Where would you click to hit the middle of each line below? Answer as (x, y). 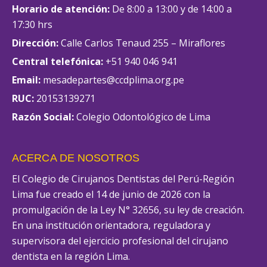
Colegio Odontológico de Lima (142, 117)
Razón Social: (43, 117)
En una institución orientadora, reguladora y (111, 226)
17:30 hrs (32, 25)
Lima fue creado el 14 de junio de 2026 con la (111, 195)
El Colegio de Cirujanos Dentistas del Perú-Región (123, 179)
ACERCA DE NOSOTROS (76, 158)
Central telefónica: (58, 62)
